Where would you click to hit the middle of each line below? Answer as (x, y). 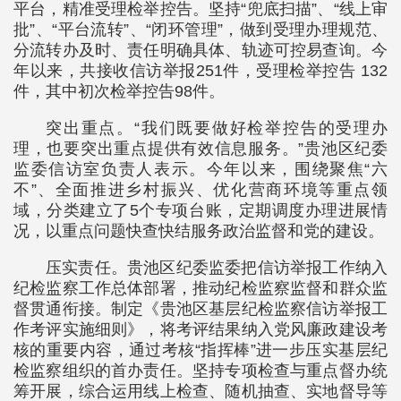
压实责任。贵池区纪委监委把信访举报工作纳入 (217, 268)
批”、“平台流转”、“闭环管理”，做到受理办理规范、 (200, 30)
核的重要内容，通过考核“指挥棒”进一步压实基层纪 (200, 350)
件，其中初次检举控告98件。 (119, 91)
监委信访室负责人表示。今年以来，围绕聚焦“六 (200, 169)
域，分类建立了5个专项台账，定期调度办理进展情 (200, 210)
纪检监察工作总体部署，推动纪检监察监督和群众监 (200, 288)
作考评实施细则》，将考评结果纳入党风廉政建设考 (200, 329)
